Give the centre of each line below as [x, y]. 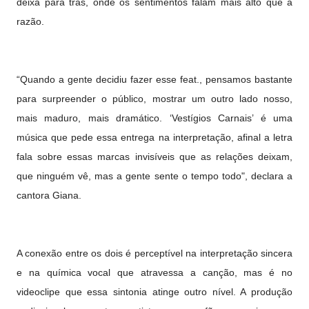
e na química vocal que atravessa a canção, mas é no [154, 272]
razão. [30, 21]
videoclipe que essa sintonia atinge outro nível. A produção [154, 292]
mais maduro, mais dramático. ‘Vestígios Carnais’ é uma [154, 118]
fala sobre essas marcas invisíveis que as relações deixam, [154, 157]
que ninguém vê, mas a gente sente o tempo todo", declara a [154, 176]
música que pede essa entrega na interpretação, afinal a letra [154, 137]
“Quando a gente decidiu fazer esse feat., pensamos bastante [154, 79]
